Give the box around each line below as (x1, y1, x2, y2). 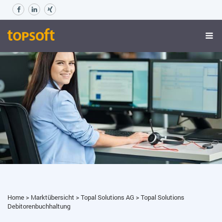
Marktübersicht (31, 192, 76, 202)
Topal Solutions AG (81, 192, 136, 202)
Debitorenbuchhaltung (7, 201, 70, 211)
